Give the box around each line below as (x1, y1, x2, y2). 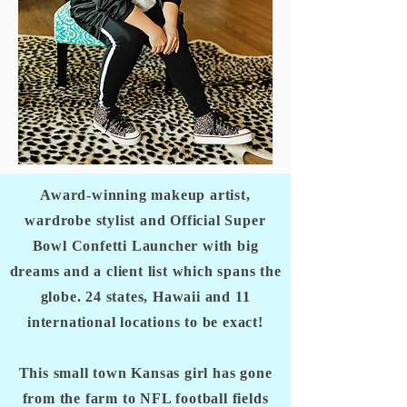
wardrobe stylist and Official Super (25, 213, 266, 228)
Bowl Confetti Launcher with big (32, 238, 259, 253)
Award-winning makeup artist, (40, 187, 251, 203)
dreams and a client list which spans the (9, 263, 282, 279)
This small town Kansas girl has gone (18, 365, 273, 381)
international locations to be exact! (27, 314, 263, 330)
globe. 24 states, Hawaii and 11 (40, 289, 251, 304)
